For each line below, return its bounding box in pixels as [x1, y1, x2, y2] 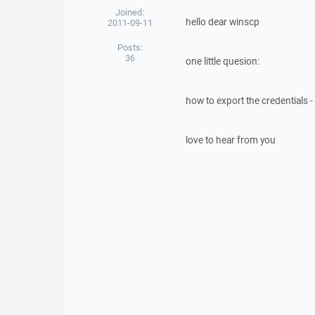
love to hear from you [185, 134, 276, 146]
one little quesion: [185, 55, 259, 67]
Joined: [115, 6, 145, 18]
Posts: [117, 41, 143, 53]
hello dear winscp [185, 15, 259, 28]
